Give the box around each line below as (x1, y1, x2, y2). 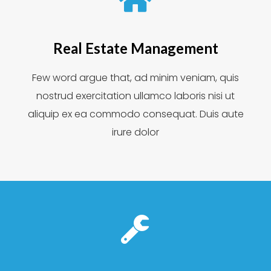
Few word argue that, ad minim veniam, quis (32, 71, 239, 85)
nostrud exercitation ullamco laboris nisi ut (36, 89, 235, 103)
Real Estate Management (53, 39, 218, 57)
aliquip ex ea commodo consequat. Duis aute (27, 107, 244, 121)
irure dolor (112, 125, 159, 139)
